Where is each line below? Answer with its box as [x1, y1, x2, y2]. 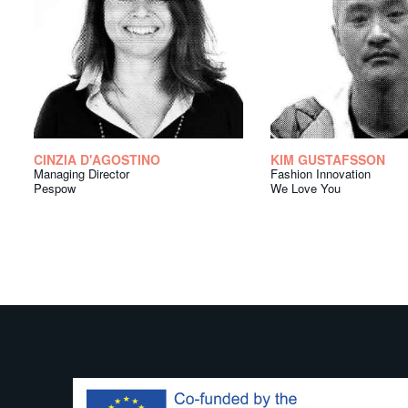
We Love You [270, 179, 341, 198]
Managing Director [34, 165, 129, 183]
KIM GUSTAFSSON [270, 150, 385, 169]
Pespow [34, 179, 76, 198]
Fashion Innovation [270, 165, 371, 183]
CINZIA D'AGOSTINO [34, 150, 160, 169]
